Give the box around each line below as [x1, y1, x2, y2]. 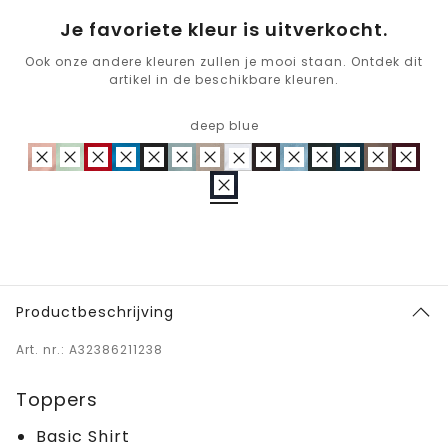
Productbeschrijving [16, 301, 174, 322]
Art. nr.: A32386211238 [16, 340, 163, 358]
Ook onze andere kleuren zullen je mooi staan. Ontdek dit [25, 52, 423, 70]
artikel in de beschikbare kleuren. [109, 70, 339, 88]
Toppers [16, 386, 98, 412]
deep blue [189, 116, 259, 134]
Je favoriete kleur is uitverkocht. [60, 16, 388, 42]
